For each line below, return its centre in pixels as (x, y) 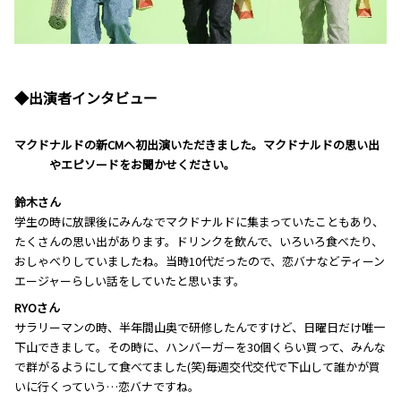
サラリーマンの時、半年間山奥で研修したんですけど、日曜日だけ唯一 (200, 327)
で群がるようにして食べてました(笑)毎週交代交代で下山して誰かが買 (197, 366)
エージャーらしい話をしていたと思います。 (130, 280)
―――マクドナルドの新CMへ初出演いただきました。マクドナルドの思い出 (197, 144)
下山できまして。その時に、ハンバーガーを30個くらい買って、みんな (200, 346)
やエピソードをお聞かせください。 (142, 164)
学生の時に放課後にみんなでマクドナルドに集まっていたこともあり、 (199, 221)
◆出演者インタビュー (86, 97)
